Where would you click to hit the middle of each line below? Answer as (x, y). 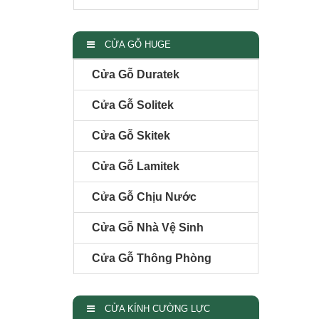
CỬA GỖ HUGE (136, 44)
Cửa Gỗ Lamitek (136, 166)
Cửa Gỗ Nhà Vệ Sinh (148, 227)
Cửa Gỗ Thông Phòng (152, 258)
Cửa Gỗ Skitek (131, 135)
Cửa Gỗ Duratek (136, 74)
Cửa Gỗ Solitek (133, 105)
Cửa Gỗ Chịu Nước (144, 197)
